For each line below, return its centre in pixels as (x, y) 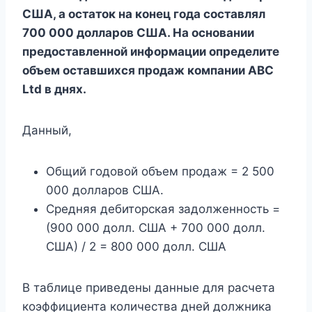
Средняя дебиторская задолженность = (163, 209)
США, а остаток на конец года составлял (144, 14)
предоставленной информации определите (151, 51)
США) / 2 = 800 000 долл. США (136, 246)
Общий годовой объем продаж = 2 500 (160, 171)
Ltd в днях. (54, 89)
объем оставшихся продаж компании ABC (148, 70)
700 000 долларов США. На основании (138, 32)
